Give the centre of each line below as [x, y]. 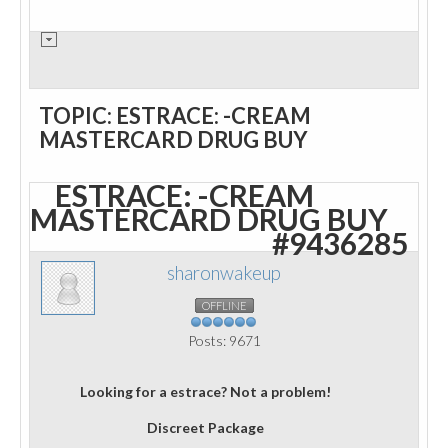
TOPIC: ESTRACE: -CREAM [175, 115]
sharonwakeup [224, 273]
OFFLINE [224, 305]
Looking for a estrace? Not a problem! [206, 391]
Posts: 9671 [224, 340]
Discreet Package [206, 427]
